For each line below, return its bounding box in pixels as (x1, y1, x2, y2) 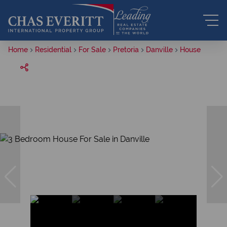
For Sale (79, 46, 106, 54)
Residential (35, 46, 71, 54)
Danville (146, 46, 173, 54)
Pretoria (113, 46, 139, 54)
